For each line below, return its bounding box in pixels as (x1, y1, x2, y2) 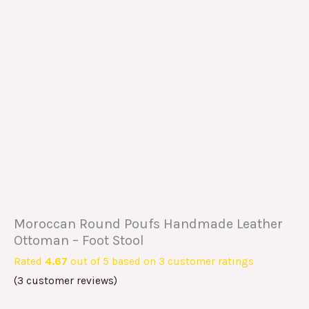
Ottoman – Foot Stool (14, 232, 144, 248)
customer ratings (165, 255, 254, 268)
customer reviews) (23, 274, 117, 287)
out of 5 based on (68, 255, 159, 268)
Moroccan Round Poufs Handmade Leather (14, 215, 283, 232)
